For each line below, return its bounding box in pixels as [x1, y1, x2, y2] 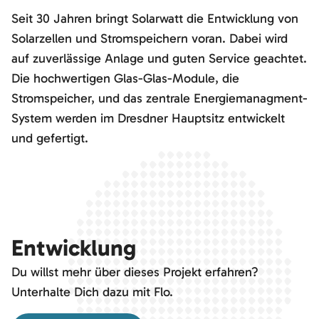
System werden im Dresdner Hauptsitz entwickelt [11, 110, 285, 127]
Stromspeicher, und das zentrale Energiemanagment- [11, 90, 308, 107]
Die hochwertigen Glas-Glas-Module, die [11, 70, 239, 87]
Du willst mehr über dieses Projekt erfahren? [11, 264, 262, 281]
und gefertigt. [11, 130, 88, 147]
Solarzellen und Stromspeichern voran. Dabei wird [11, 31, 288, 47]
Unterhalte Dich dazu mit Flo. [11, 284, 177, 300]
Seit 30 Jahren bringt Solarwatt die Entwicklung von [11, 11, 298, 27]
